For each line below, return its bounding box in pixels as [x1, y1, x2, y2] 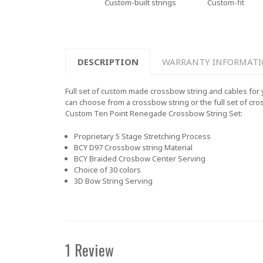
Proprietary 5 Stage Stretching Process [73, 130, 211, 141]
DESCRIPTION [77, 55, 139, 68]
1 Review [65, 238, 114, 261]
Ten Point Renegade [94, 108, 168, 119]
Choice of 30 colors [73, 164, 141, 175]
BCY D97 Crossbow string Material [73, 141, 193, 153]
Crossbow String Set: [168, 108, 242, 119]
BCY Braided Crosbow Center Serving [73, 153, 205, 164]
